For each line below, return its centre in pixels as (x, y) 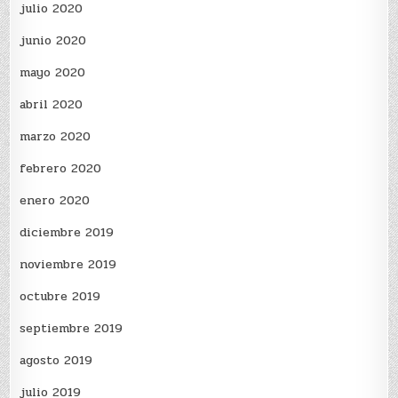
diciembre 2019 (67, 233)
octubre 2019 (60, 297)
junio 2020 (53, 41)
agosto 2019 (56, 361)
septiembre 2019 (72, 329)
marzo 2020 (56, 137)
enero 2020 (55, 201)
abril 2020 (52, 105)
